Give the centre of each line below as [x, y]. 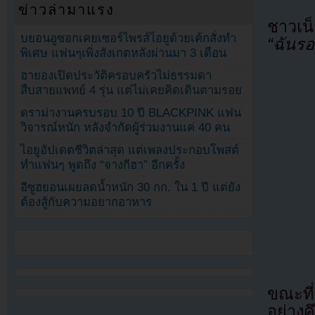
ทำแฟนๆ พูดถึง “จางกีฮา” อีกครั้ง [103, 165]
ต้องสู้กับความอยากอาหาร [86, 202]
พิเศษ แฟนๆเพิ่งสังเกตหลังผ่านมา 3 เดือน [124, 53]
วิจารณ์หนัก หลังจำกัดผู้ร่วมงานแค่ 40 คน [126, 127]
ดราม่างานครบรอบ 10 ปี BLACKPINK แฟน [131, 112]
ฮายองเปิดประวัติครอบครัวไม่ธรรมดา [116, 75]
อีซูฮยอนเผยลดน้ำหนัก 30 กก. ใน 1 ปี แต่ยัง [131, 187]
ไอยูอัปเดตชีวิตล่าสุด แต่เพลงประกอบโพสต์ [130, 150]
